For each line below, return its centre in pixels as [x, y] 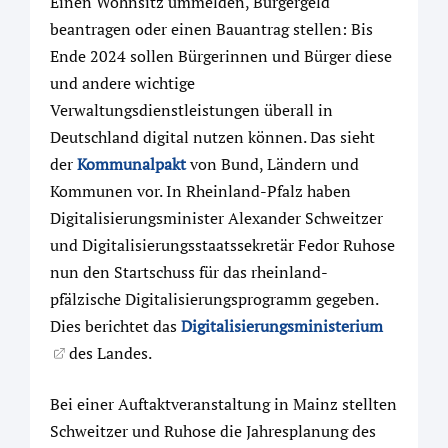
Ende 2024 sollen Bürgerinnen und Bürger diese [221, 56]
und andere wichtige [122, 83]
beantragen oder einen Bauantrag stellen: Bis [211, 29]
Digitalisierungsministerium [282, 326]
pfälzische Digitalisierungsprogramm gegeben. [214, 299]
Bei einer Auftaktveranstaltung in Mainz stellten [223, 404]
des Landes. [109, 353]
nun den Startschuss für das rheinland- [189, 272]
